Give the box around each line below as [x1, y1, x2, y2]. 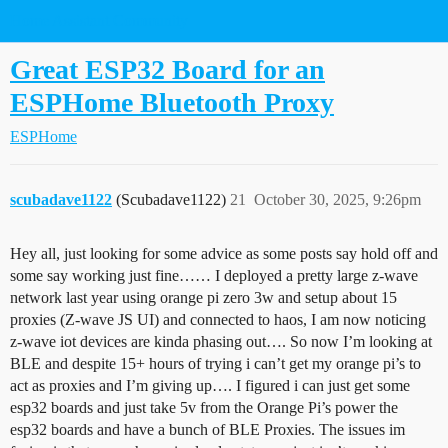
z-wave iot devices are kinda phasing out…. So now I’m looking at [10, 333, 432, 350]
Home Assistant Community [10, 12, 188, 29]
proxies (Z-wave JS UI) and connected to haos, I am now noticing [10, 311, 426, 328]
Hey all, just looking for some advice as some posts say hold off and [10, 245, 438, 262]
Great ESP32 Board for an [10, 54, 325, 85]
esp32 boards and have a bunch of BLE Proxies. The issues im [10, 421, 405, 438]
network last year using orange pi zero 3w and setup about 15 [10, 289, 397, 306]
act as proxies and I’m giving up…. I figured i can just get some [10, 377, 410, 394]
